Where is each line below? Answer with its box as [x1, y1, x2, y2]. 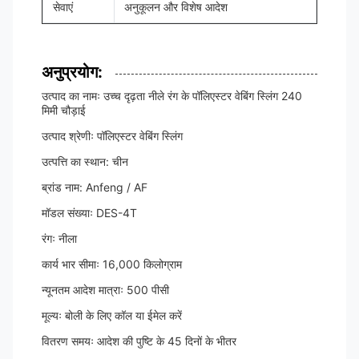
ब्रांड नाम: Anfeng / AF [42, 180, 147, 194]
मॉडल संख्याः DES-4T [42, 206, 137, 220]
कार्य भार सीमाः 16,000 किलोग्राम [42, 257, 182, 271]
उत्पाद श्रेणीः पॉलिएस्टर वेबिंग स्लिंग [42, 129, 183, 143]
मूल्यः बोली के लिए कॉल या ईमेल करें [42, 309, 182, 322]
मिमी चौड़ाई [42, 103, 86, 117]
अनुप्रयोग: [42, 63, 103, 82]
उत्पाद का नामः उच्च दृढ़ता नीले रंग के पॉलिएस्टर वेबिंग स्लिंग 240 [42, 89, 302, 103]
